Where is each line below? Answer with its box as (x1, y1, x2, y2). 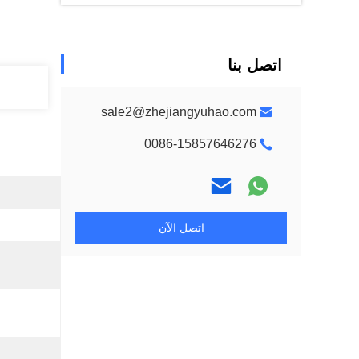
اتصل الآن (158, 221, 204, 234)
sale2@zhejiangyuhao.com (101, 105, 256, 119)
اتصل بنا (228, 56, 282, 74)
